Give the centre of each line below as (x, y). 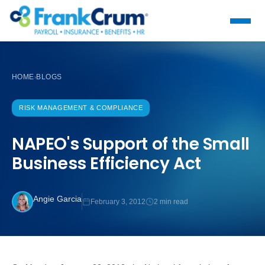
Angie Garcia (57, 198)
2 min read (171, 201)
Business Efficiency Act (106, 164)
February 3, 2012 (118, 201)
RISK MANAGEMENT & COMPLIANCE (81, 108)
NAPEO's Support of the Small (131, 144)
